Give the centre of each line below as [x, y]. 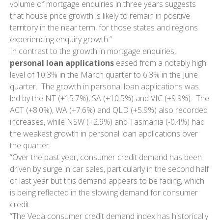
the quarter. [30, 145]
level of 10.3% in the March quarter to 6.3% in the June [104, 74]
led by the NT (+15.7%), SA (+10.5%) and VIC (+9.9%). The [110, 98]
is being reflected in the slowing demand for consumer [104, 192]
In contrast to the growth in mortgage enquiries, [93, 51]
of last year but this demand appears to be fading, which [107, 180]
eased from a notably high [161, 63]
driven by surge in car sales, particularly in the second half [109, 169]
